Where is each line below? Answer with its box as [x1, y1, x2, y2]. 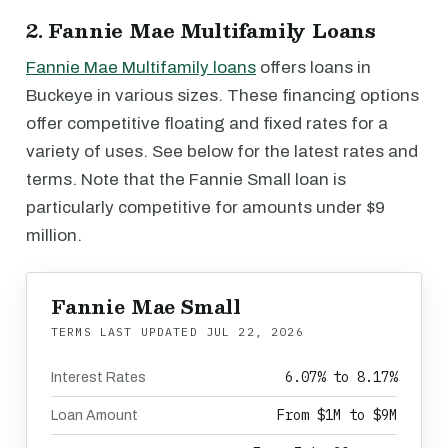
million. [26, 226, 82, 245]
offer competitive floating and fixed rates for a [26, 114, 388, 133]
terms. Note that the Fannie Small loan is [26, 170, 346, 189]
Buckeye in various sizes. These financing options [26, 86, 419, 105]
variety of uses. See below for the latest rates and [26, 142, 418, 161]
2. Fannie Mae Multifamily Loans [26, 14, 377, 46]
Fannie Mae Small [51, 291, 242, 322]
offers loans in [256, 58, 371, 77]
